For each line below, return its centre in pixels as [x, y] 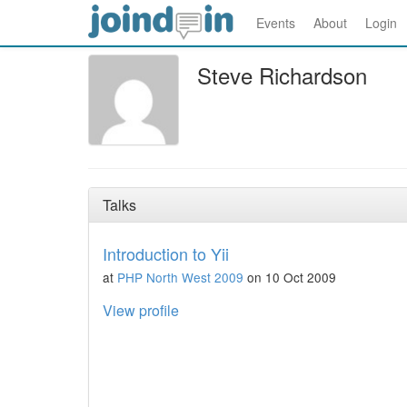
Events [276, 23]
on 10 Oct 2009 [290, 277]
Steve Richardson [282, 75]
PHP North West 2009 [180, 277]
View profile [141, 310]
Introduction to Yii [166, 253]
